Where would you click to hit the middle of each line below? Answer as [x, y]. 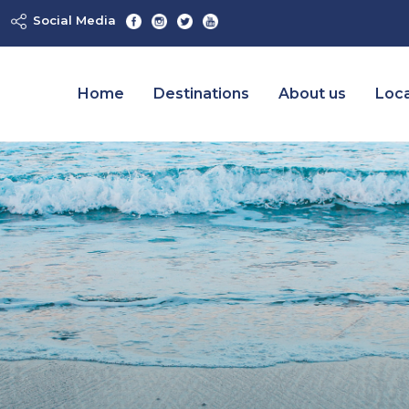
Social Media [74, 20]
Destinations [201, 94]
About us [312, 94]
